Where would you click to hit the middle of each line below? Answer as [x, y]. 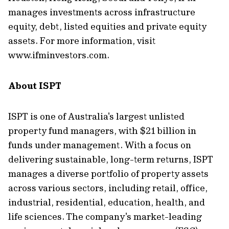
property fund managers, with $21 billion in [102, 131]
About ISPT [35, 86]
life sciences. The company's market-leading [105, 216]
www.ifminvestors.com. [68, 55]
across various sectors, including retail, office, [108, 188]
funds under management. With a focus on [100, 145]
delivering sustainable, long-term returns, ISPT [111, 159]
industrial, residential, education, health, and [107, 202]
